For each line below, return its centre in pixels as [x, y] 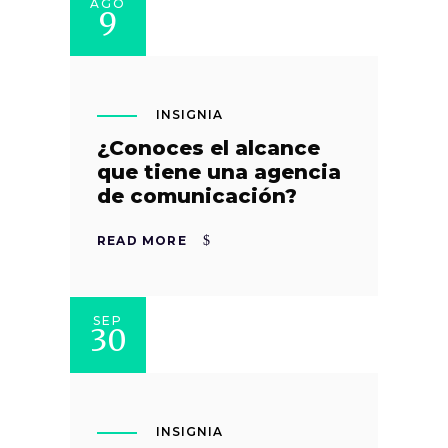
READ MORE [142, 241]
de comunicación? [197, 196]
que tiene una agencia [219, 172]
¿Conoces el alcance [208, 148]
